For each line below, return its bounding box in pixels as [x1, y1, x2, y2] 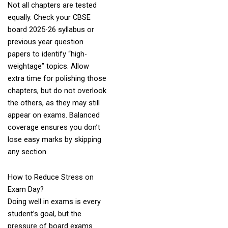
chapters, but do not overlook [7, 86, 106, 96]
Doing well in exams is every [7, 196, 101, 206]
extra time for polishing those [7, 74, 106, 83]
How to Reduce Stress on [7, 172, 94, 182]
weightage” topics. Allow [7, 62, 89, 71]
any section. [7, 147, 48, 157]
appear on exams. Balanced [7, 110, 100, 120]
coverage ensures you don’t [7, 123, 100, 132]
